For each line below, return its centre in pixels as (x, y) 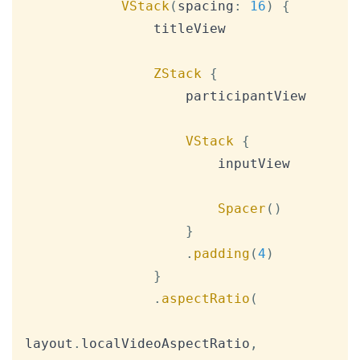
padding (222, 254)
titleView (89, 29)
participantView (105, 96)
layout (49, 344)
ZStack (178, 74)
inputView (121, 164)
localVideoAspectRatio (166, 344)
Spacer (242, 209)
